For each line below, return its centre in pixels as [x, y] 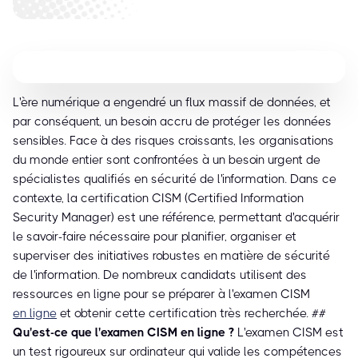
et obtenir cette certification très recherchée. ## [191, 314]
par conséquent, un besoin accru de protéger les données [172, 122]
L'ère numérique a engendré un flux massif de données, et [172, 103]
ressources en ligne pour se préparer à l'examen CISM [161, 294]
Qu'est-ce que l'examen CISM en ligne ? [123, 333]
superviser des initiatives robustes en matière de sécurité [171, 256]
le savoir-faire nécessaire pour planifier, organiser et [155, 237]
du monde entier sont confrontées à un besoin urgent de [167, 160]
